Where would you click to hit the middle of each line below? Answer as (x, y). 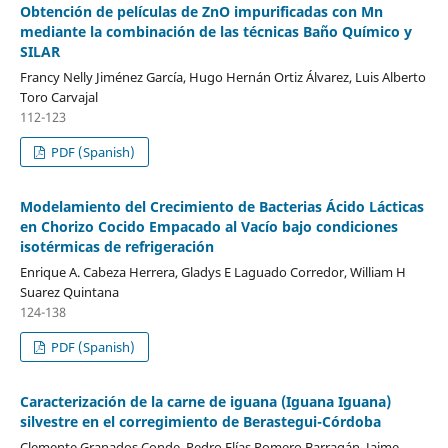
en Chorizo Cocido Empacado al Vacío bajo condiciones (208, 226)
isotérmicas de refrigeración (116, 246)
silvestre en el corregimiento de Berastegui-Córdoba (200, 421)
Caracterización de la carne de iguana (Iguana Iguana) (205, 401)
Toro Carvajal (58, 96)
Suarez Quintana (69, 291)
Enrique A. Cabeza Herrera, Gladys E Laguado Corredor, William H (212, 271)
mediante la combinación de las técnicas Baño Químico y (215, 31)
